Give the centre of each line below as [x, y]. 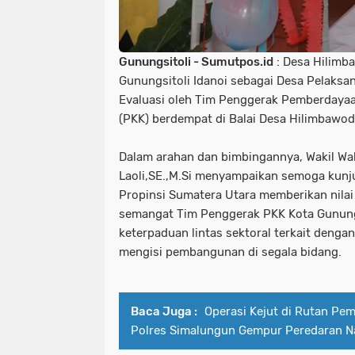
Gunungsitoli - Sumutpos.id [196, 61]
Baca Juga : [164, 311]
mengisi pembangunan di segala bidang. [230, 252]
